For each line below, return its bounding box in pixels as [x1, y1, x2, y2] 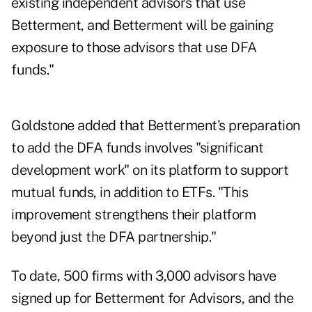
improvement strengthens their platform [11, 206, 256, 224]
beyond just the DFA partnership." [11, 228, 217, 246]
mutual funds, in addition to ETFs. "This [11, 184, 248, 201]
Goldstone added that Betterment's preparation [11, 117, 300, 134]
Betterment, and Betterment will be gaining [11, 17, 273, 34]
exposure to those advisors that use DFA [11, 39, 257, 56]
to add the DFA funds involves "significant [11, 139, 263, 157]
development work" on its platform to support [11, 162, 288, 179]
